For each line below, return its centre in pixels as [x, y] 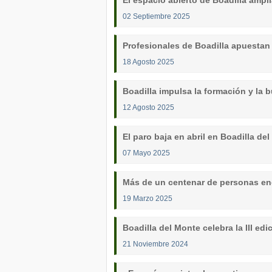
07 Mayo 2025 [146, 153]
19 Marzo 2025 [148, 198]
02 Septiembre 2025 [156, 16]
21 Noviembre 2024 [155, 244]
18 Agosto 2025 [148, 62]
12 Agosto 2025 [148, 107]
